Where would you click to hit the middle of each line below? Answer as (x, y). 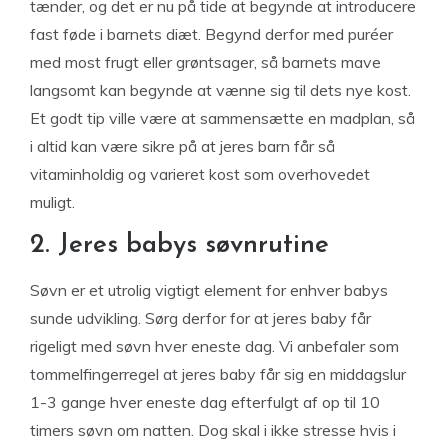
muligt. (52, 202)
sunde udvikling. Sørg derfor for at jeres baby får (200, 318)
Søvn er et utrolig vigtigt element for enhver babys (209, 290)
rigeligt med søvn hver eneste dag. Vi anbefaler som (214, 346)
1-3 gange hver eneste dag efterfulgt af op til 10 (205, 402)
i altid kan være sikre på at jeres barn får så (182, 146)
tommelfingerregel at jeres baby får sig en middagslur (218, 374)
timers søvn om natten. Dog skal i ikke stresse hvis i (213, 430)
